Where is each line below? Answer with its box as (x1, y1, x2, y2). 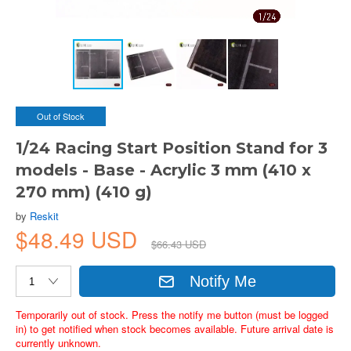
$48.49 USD (16, 223, 143, 255)
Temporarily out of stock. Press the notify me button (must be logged (16, 307, 328, 322)
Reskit (30, 208, 59, 223)
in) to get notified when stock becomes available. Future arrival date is (16, 321, 334, 336)
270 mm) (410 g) (16, 183, 152, 201)
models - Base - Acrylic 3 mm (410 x (16, 161, 311, 179)
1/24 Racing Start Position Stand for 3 (16, 139, 327, 157)
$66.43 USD (151, 237, 206, 251)
